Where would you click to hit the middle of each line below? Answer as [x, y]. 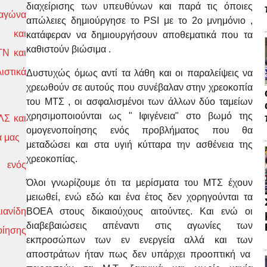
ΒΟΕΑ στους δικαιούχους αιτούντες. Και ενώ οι [139, 212]
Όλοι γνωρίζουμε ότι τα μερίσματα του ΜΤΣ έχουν [139, 183]
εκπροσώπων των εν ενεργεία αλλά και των [139, 240]
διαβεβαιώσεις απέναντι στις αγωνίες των [139, 226]
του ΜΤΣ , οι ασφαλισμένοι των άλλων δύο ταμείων [139, 102]
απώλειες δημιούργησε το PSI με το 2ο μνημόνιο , [139, 21]
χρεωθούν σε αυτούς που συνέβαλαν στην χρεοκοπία [139, 88]
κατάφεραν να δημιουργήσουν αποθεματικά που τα [139, 35]
